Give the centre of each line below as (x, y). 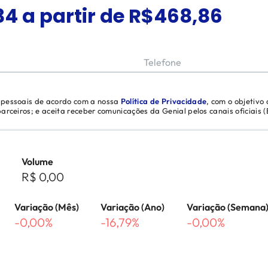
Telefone (162, 62)
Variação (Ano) (133, 207)
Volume (37, 162)
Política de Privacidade (164, 101)
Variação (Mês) (47, 207)
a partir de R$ (86, 16)
